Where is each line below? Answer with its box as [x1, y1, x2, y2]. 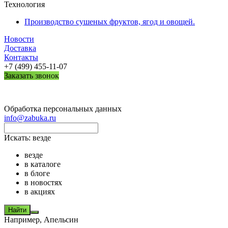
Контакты [4, 53, 38, 62]
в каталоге [24, 160, 61, 168]
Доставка [4, 44, 36, 52]
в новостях [24, 178, 62, 187]
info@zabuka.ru [4, 113, 56, 122]
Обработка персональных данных [4, 104, 122, 113]
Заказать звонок [4, 71, 59, 80]
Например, [4, 215, 44, 224]
